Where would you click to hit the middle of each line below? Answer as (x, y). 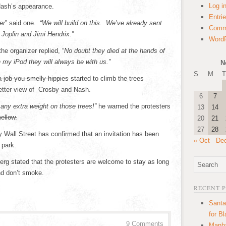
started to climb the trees (106, 78)
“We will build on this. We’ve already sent (101, 23)
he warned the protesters (133, 106)
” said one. (22, 23)
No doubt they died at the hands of (115, 51)
